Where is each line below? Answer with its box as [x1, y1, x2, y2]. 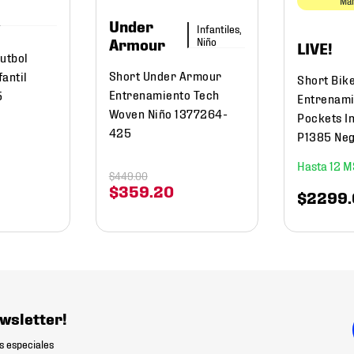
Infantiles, [197, 21, 242, 35]
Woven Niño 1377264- [108, 105, 228, 121]
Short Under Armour [108, 67, 222, 83]
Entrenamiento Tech [108, 86, 220, 102]
